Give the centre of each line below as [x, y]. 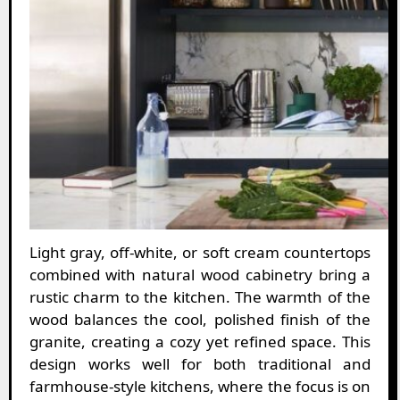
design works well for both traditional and [200, 363]
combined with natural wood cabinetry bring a [200, 274]
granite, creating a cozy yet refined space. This [200, 341]
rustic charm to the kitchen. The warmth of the [200, 296]
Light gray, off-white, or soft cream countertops [200, 252]
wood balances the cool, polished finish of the [200, 319]
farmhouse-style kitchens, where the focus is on [200, 386]
